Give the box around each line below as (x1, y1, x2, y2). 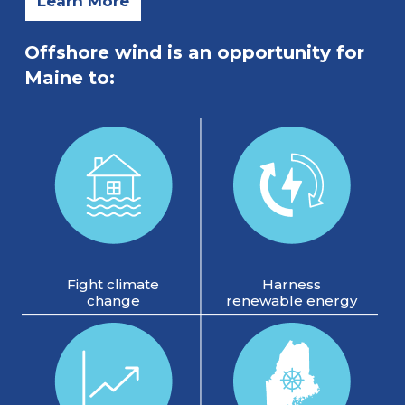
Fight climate (67, 276, 160, 294)
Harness (262, 276, 322, 294)
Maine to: (24, 67, 115, 89)
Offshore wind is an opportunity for (24, 42, 364, 64)
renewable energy (226, 292, 358, 310)
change (86, 292, 140, 310)
